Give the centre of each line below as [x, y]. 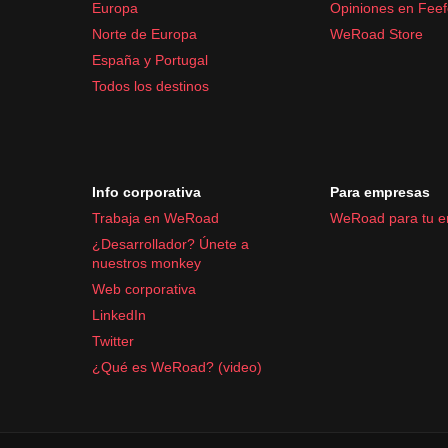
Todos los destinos [150, 85]
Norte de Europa [144, 33]
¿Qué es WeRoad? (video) [177, 366]
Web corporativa [144, 288]
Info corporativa [146, 191]
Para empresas [380, 191]
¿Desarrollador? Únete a [170, 243]
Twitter [113, 340]
